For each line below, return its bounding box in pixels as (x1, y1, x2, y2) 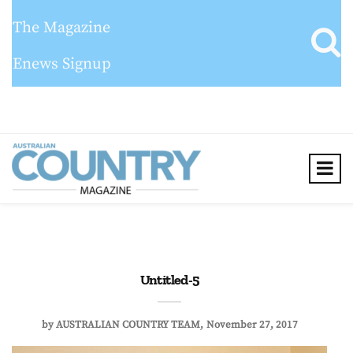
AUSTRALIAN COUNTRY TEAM (55, 318, 200, 331)
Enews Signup (13, 54, 111, 74)
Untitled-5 (139, 271, 199, 288)
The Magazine (13, 18, 110, 38)
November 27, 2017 (206, 318, 298, 331)
